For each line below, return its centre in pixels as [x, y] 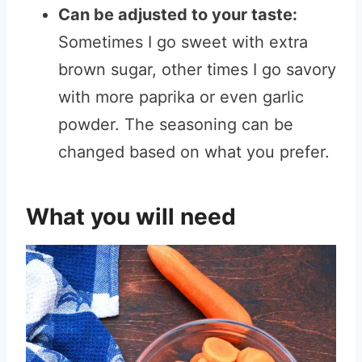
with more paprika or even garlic [181, 97]
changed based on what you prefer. [194, 152]
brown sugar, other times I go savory [197, 69]
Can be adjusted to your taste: [178, 15]
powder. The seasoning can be [176, 124]
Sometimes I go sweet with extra [183, 42]
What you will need [131, 217]
